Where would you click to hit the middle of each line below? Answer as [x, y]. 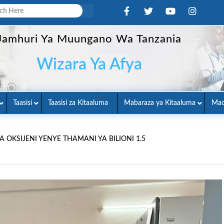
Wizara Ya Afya [89, 64]
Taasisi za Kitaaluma [78, 103]
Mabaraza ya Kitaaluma [160, 103]
